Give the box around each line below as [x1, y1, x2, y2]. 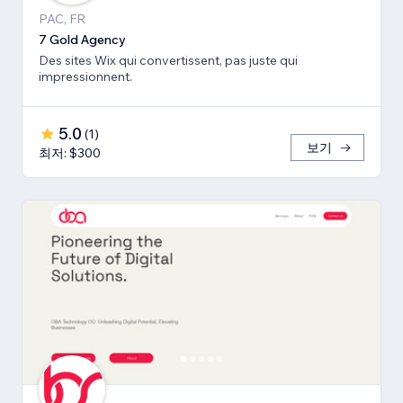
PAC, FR [39, 10, 85, 27]
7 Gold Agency [39, 31, 126, 48]
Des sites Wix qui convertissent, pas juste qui [39, 51, 298, 68]
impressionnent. [39, 67, 132, 85]
